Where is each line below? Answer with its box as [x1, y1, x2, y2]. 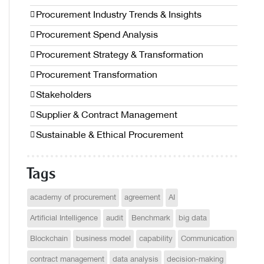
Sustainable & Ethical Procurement [36, 131, 183, 141]
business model [76, 235, 131, 243]
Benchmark [131, 214, 170, 223]
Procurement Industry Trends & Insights [36, 11, 202, 21]
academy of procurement [30, 194, 116, 202]
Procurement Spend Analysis [36, 31, 158, 41]
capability [139, 235, 173, 243]
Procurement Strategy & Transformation [36, 51, 203, 61]
